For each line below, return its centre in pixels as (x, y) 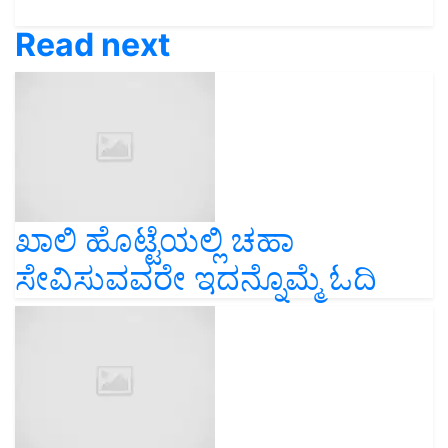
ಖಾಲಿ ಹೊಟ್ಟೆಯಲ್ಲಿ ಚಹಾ (154, 241)
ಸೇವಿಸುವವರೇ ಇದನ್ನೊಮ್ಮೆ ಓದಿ (196, 279)
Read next (92, 45)
